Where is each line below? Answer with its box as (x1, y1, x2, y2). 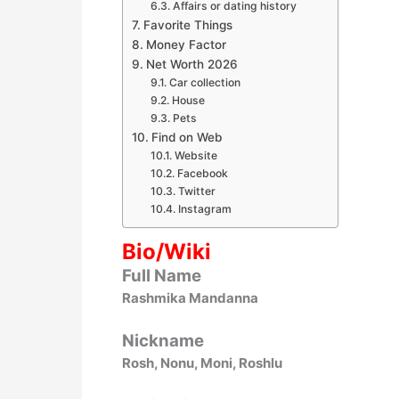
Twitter (177, 184, 216, 198)
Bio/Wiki (122, 239, 211, 265)
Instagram (177, 202, 232, 216)
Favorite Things (142, 18, 232, 32)
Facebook (176, 167, 228, 180)
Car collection (168, 76, 240, 89)
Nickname (122, 330, 204, 351)
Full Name (122, 265, 201, 286)
